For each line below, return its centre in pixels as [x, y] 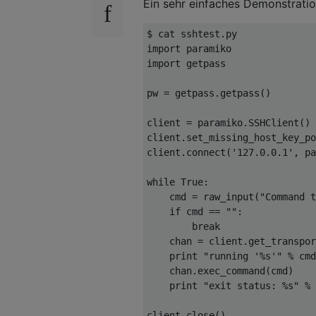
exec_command [231, 271]
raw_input [226, 196]
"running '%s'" [243, 256]
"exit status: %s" [251, 285]
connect [206, 152]
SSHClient [274, 122]
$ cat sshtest [183, 34]
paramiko [217, 122]
